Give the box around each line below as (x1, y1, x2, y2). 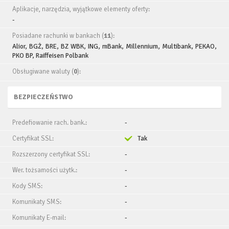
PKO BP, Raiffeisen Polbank (12, 52, 88, 60)
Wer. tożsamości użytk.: (12, 166, 77, 174)
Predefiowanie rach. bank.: (12, 119, 87, 127)
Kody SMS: (12, 182, 42, 190)
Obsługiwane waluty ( (12, 67, 74, 76)
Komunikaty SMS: (12, 198, 61, 206)
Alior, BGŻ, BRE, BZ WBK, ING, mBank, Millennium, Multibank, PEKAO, (12, 42, 217, 51)
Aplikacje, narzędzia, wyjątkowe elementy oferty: (12, 5, 150, 13)
